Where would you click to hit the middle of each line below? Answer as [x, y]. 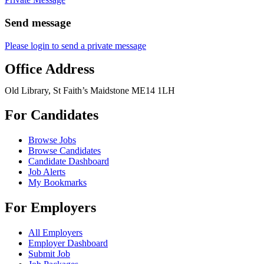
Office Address [49, 69]
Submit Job [49, 254]
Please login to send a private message [75, 45]
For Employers [50, 208]
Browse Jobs [52, 140]
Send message [38, 22]
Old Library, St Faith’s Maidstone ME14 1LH [90, 90]
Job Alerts [47, 172]
